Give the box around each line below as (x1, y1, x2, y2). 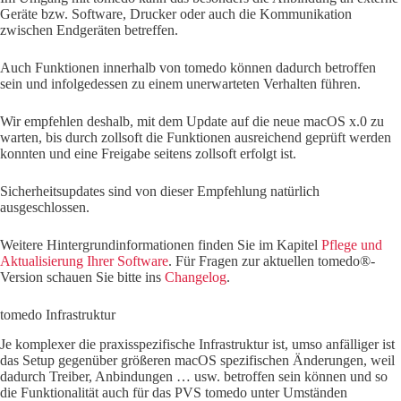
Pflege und (321, 237, 382, 253)
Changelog (165, 269, 226, 286)
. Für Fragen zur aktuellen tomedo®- (168, 253, 375, 269)
